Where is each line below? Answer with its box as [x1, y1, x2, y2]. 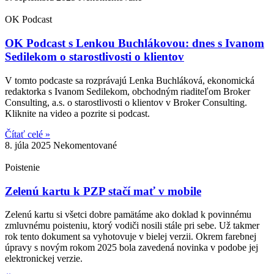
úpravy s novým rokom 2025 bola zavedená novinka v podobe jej [5, 242, 258, 253]
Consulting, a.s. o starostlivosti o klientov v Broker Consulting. [5, 97, 247, 108]
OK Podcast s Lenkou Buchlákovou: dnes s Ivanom [5, 37, 264, 50]
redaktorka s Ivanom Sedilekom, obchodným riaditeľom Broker [5, 86, 250, 97]
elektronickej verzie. [5, 253, 83, 264]
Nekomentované [53, 139, 117, 150]
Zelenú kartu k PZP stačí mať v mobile [5, 184, 201, 198]
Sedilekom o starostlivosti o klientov [5, 50, 184, 64]
